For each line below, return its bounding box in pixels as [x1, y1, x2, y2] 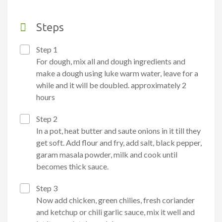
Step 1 [35, 45, 57, 55]
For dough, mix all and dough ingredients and [36, 56, 185, 66]
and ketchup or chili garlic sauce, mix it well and [36, 207, 195, 217]
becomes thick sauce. [36, 162, 109, 171]
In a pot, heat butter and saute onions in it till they [36, 126, 201, 136]
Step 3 [35, 183, 57, 193]
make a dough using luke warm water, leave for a [36, 68, 198, 78]
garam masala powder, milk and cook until [36, 150, 177, 160]
